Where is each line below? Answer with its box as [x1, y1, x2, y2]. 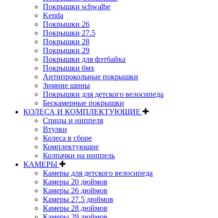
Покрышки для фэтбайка [43, 54, 126, 63]
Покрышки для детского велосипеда [43, 90, 163, 98]
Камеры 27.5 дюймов [43, 195, 113, 203]
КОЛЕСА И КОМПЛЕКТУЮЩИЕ [23, 107, 143, 116]
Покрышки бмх [43, 63, 94, 72]
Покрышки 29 [43, 46, 90, 54]
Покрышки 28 [43, 37, 90, 46]
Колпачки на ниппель [43, 151, 115, 160]
